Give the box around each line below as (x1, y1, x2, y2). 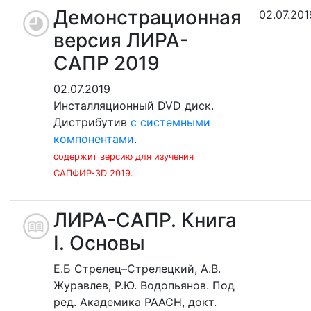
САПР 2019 (53, 51, 160, 75)
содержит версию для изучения (53, 151, 194, 162)
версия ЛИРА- (53, 28, 189, 52)
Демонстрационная (53, 5, 242, 29)
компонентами (53, 131, 134, 146)
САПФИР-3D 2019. (53, 167, 133, 178)
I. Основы (53, 230, 145, 255)
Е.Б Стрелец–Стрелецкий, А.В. (53, 261, 221, 276)
